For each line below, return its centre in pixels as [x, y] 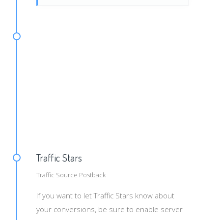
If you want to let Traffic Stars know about [105, 195]
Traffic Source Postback [71, 175]
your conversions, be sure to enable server [110, 209]
